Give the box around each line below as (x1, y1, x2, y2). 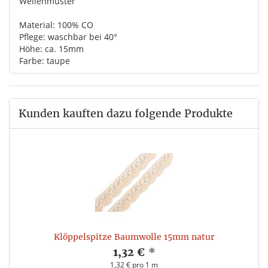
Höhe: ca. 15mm (19, 43, 84, 55)
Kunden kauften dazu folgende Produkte (19, 106, 233, 121)
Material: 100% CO (19, 19, 93, 31)
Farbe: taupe (19, 55, 70, 67)
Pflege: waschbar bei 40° (19, 31, 117, 43)
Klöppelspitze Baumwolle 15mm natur (54, 232, 214, 243)
